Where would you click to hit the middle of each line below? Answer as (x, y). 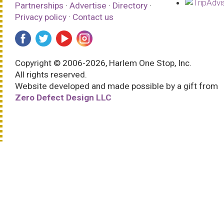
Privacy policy (41, 17)
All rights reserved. (51, 74)
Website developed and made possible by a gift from (116, 86)
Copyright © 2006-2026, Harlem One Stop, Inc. (103, 63)
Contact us (93, 17)
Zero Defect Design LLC (63, 97)
